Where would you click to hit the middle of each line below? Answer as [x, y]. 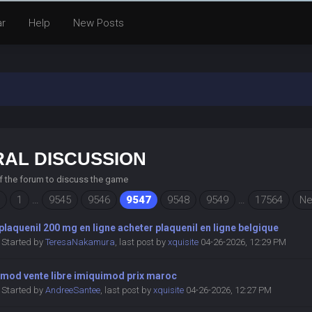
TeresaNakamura [80, 242]
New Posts [98, 23]
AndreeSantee [73, 290]
